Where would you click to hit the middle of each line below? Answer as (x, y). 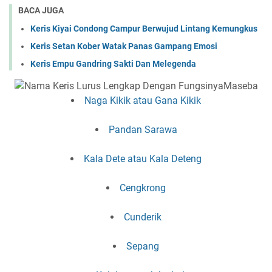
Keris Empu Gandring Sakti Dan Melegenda (113, 64)
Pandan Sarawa (143, 130)
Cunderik (143, 217)
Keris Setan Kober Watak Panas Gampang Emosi (124, 46)
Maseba (240, 86)
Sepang (143, 246)
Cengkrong (143, 188)
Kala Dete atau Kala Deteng (143, 159)
